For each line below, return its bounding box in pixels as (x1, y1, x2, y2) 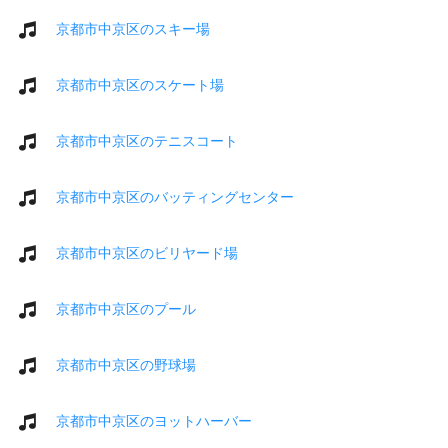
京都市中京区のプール (56, 300, 196, 317)
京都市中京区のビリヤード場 (56, 244, 238, 261)
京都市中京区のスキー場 (56, 20, 210, 37)
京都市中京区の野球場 (56, 356, 196, 373)
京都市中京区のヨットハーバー (56, 412, 252, 429)
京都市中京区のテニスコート (56, 132, 238, 149)
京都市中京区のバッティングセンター (56, 188, 294, 205)
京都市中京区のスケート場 (56, 76, 224, 93)
